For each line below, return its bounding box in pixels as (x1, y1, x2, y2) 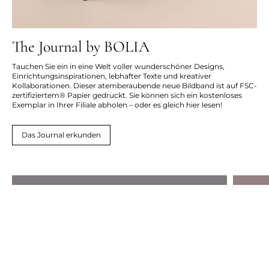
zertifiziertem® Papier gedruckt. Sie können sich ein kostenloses (12, 91, 242, 100)
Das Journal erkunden (22, 130, 101, 139)
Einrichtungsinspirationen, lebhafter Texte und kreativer (12, 71, 211, 80)
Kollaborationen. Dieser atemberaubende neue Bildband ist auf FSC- (12, 81, 257, 90)
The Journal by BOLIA (12, 37, 150, 56)
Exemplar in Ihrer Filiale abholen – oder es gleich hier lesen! (12, 100, 222, 109)
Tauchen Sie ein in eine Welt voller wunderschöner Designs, (12, 62, 225, 71)
